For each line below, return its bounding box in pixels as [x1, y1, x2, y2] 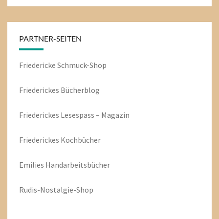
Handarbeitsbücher [45, 160, 110, 170]
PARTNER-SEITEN [19, 34, 82, 43]
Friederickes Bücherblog [19, 85, 100, 95]
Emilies [19, 160, 45, 170]
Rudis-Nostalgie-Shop [19, 185, 93, 195]
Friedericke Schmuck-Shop [19, 60, 107, 70]
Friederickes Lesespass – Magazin [19, 110, 130, 120]
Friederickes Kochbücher [19, 135, 101, 145]
